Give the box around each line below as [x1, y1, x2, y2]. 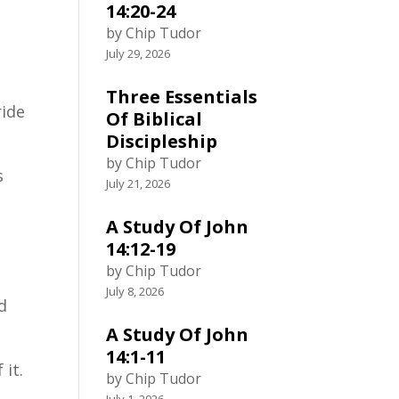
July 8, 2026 [106, 283, 165, 299]
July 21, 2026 [106, 175, 171, 191]
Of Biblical [106, 107, 203, 131]
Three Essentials [106, 85, 258, 109]
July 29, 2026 [106, 45, 171, 61]
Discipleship [106, 129, 218, 153]
